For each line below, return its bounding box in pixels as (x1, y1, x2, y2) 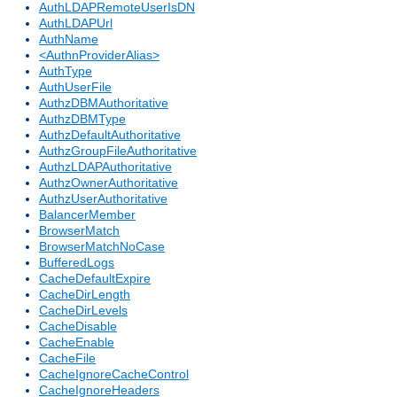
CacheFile (39, 351, 96, 366)
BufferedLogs (39, 255, 114, 270)
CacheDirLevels (39, 303, 128, 318)
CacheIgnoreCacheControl (39, 367, 189, 382)
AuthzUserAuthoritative (39, 191, 167, 206)
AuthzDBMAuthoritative (39, 96, 168, 111)
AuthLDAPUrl (39, 16, 113, 31)
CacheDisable (39, 319, 117, 334)
